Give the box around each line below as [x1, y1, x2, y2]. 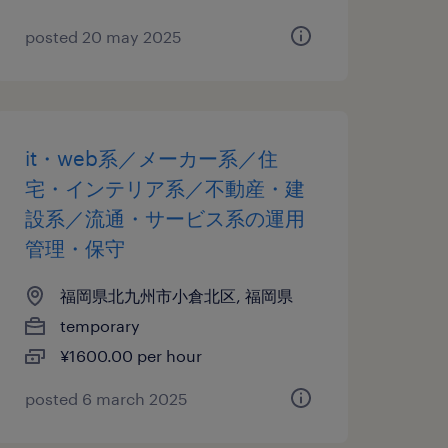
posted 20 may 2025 [24, 27, 182, 46]
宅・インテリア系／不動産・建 [24, 176, 305, 200]
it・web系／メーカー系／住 [24, 146, 278, 170]
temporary [59, 316, 140, 335]
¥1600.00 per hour [59, 346, 202, 365]
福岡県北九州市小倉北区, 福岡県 [59, 286, 293, 305]
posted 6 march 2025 [24, 389, 188, 408]
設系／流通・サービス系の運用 [24, 206, 305, 230]
